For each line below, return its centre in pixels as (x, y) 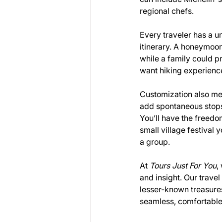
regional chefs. (167, 11)
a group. (155, 142)
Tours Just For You (183, 166)
